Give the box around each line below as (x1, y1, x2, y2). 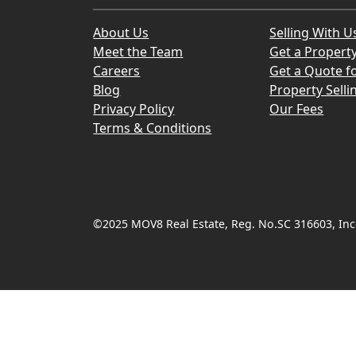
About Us (93, 24, 149, 41)
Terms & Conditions (93, 119, 212, 137)
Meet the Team (93, 43, 184, 60)
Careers (93, 62, 141, 79)
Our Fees (269, 100, 324, 118)
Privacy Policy (93, 100, 175, 118)
